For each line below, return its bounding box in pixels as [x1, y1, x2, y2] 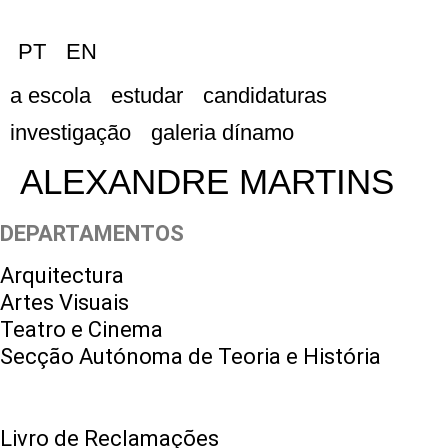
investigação [10, 120, 131, 146]
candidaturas [203, 83, 327, 109]
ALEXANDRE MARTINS [20, 162, 394, 202]
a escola [10, 83, 91, 109]
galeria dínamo [151, 120, 294, 146]
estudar [111, 83, 183, 109]
